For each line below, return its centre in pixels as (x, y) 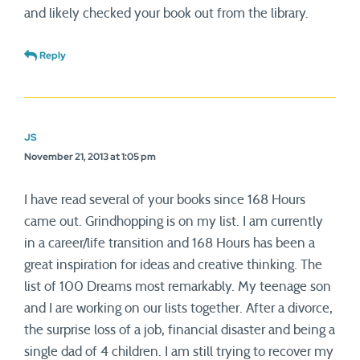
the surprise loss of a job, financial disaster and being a (180, 330)
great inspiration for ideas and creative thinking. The (173, 265)
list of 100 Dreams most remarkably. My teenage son (178, 286)
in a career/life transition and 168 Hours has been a (170, 243)
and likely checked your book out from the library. (166, 13)
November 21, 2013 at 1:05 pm (90, 157)
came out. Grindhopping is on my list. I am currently (174, 221)
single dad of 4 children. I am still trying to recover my (179, 352)
